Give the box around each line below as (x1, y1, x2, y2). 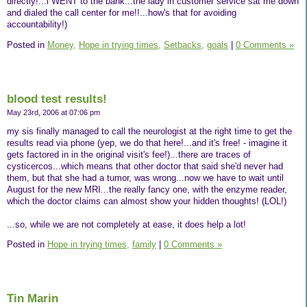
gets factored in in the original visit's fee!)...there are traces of (7, 149, 251, 160)
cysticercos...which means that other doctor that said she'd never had (7, 160, 283, 171)
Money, (47, 39, 76, 50)
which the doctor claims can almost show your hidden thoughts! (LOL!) (7, 195, 286, 206)
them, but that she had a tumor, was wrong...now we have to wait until (7, 172, 284, 183)
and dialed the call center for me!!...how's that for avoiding (7, 8, 236, 19)
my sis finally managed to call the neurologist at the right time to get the (7, 125, 292, 136)
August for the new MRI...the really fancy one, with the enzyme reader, (7, 184, 287, 195)
